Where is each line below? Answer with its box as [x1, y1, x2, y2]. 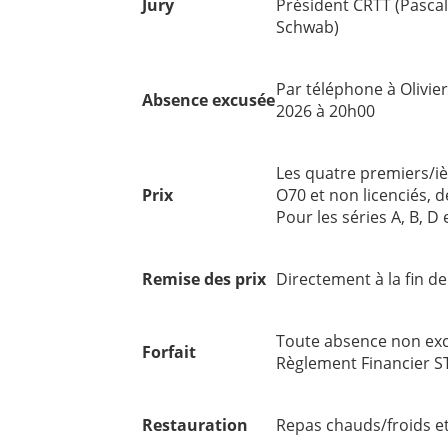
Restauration [142, 414, 248, 436]
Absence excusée [142, 89, 275, 111]
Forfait [142, 341, 196, 363]
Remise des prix [142, 268, 266, 290]
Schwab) [276, 16, 339, 38]
